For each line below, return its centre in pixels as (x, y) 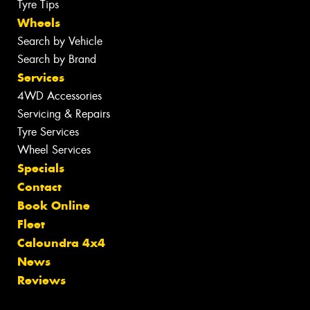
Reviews (42, 281)
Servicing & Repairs (64, 114)
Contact (39, 187)
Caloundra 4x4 (61, 243)
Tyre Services (48, 132)
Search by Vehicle (60, 42)
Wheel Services (54, 150)
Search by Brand (57, 60)
